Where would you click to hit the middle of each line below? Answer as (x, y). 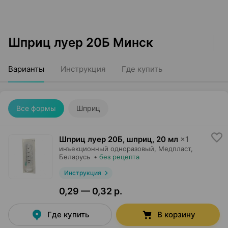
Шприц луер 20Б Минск (81, 42)
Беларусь (75, 157)
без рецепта (119, 157)
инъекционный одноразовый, (108, 149)
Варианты (26, 69)
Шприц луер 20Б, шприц (106, 139)
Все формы (36, 108)
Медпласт (175, 149)
